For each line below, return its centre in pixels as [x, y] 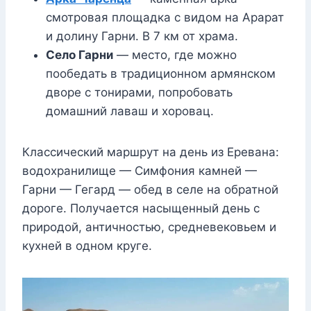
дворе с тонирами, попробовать [139, 93]
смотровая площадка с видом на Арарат [165, 18]
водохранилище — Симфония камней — [140, 171]
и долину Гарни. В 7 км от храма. [142, 36]
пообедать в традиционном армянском [161, 74]
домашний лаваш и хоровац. [130, 111]
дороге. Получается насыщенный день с [141, 209]
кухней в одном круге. [87, 246]
